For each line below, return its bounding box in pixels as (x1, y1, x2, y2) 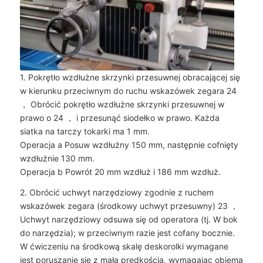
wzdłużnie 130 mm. (19, 153, 95, 164)
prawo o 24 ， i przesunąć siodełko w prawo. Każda (19, 113, 220, 123)
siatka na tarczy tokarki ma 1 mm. (19, 126, 150, 137)
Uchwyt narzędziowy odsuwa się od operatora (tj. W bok (19, 214, 238, 225)
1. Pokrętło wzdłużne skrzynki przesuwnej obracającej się (19, 72, 240, 83)
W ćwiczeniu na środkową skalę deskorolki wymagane (19, 241, 228, 252)
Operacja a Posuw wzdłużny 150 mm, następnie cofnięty (19, 140, 238, 150)
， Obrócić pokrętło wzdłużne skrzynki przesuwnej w (19, 99, 224, 110)
